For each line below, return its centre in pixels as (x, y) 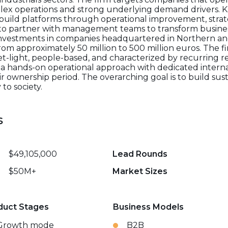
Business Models (148, 207)
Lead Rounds (140, 154)
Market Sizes (140, 171)
